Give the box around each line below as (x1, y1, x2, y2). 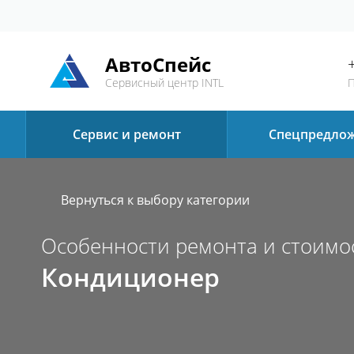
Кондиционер (41, 260, 220, 294)
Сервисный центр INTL (104, 75, 224, 90)
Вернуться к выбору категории (61, 191, 250, 209)
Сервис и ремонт (72, 126, 181, 143)
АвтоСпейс (104, 51, 211, 77)
